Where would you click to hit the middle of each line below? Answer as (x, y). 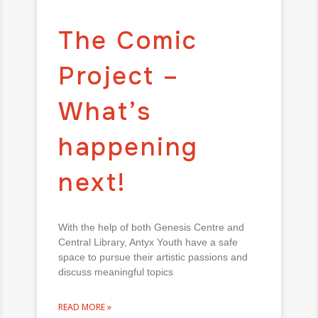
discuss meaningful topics (116, 272)
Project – (119, 76)
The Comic (128, 40)
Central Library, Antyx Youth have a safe (148, 242)
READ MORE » (85, 307)
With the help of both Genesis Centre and (151, 227)
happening (128, 147)
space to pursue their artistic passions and (153, 257)
